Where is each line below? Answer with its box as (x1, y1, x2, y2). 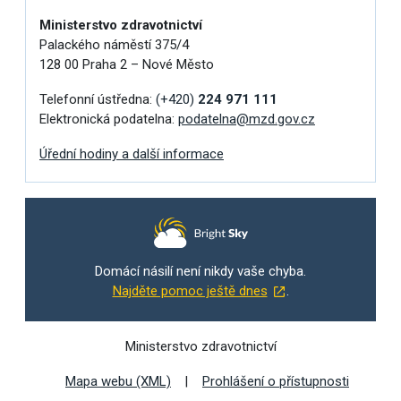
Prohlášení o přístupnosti (202, 372, 349, 389)
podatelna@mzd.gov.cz (177, 110, 315, 127)
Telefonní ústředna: (38, 90, 156, 107)
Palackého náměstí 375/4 (38, 36, 189, 53)
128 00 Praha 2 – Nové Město (38, 55, 214, 73)
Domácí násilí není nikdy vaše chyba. (95, 263, 306, 280)
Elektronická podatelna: (38, 110, 178, 127)
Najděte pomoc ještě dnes (112, 283, 268, 300)
